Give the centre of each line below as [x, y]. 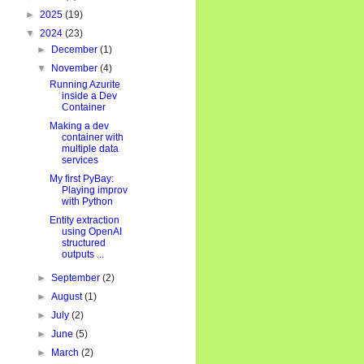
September [77, 278]
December [76, 50]
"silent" [33, 291]
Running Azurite [84, 84]
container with [92, 137]
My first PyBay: [81, 179]
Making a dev [79, 126]
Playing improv [94, 190]
